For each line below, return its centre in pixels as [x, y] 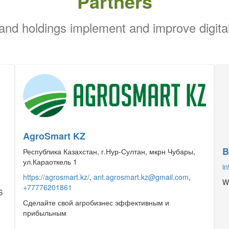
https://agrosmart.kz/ [56, 177]
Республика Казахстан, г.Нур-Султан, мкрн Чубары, [109, 151]
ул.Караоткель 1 [50, 162]
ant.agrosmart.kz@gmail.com [141, 177]
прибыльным [45, 213]
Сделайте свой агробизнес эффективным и [96, 202]
